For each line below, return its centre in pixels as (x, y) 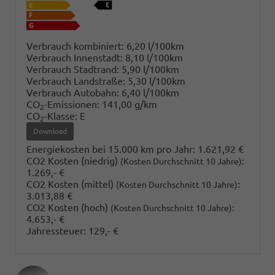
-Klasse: (61, 116)
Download (50, 131)
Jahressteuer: (56, 230)
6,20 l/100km (155, 46)
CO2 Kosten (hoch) (68, 207)
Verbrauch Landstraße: (76, 81)
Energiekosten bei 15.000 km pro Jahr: (111, 149)
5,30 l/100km (157, 81)
